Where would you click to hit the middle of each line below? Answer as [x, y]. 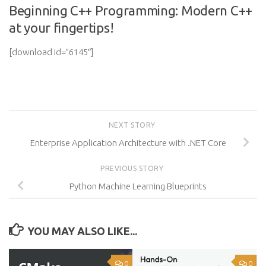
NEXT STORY [133, 125]
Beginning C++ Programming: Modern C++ [131, 10]
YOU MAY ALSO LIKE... [82, 231]
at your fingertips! [61, 28]
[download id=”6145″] [51, 52]
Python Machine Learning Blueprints [138, 186]
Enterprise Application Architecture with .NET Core [128, 142]
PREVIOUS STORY [133, 168]
